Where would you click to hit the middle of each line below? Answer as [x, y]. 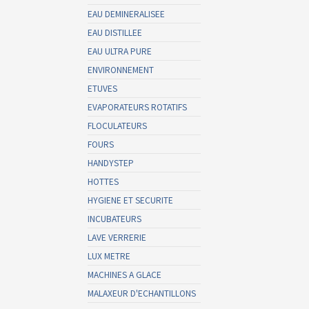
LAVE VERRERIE [117, 237]
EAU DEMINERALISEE [126, 13]
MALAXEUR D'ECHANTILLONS [142, 293]
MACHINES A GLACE [124, 274]
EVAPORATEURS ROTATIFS [137, 107]
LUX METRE [109, 256]
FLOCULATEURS [117, 125]
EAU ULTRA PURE [120, 51]
